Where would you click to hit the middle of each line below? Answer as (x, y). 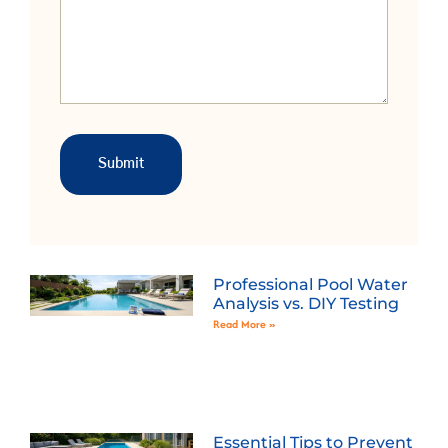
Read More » (243, 324)
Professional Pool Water (310, 285)
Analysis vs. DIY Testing (305, 304)
